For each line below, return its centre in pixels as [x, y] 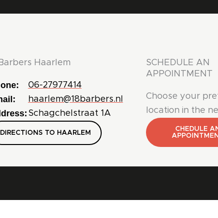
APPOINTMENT [179, 74]
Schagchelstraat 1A [69, 113]
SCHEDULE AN [178, 63]
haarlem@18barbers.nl [75, 99]
